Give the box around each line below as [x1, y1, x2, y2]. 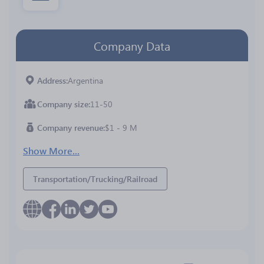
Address [37, 74, 66, 86]
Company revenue [37, 121, 103, 133]
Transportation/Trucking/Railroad [33, 173, 157, 184]
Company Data [94, 37, 170, 54]
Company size [37, 98, 88, 110]
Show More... [23, 144, 80, 157]
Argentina [68, 74, 103, 86]
